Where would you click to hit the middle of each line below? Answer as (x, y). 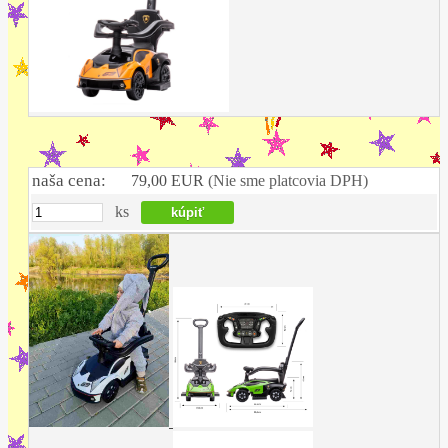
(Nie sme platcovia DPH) (288, 181)
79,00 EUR (169, 181)
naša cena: (69, 181)
